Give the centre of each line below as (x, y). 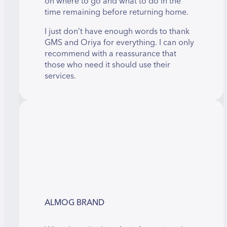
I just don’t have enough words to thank (117, 31)
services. (60, 76)
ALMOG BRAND (74, 202)
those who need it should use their (107, 65)
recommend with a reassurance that (110, 53)
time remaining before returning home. (117, 12)
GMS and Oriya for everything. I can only (119, 42)
